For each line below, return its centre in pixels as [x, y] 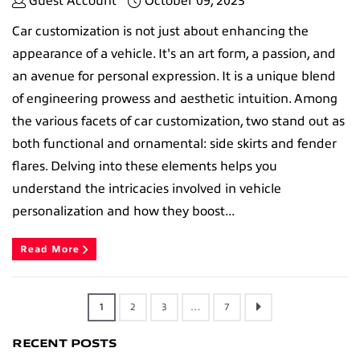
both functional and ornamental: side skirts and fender [174, 143]
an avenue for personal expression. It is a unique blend [174, 76]
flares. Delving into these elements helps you [145, 166]
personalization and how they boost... [123, 211]
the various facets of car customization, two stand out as [178, 121]
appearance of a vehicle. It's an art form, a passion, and [174, 53]
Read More [51, 249]
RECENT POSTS [64, 343]
